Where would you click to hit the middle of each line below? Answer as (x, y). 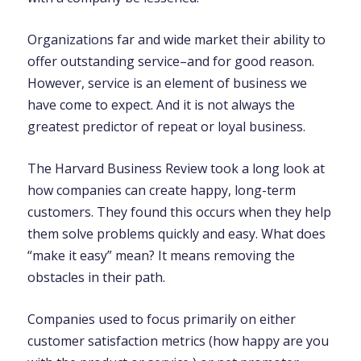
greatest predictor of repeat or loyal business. (166, 127)
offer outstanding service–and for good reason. (170, 61)
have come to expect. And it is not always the (161, 105)
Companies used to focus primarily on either (161, 319)
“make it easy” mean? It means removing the (161, 255)
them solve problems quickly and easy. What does (176, 234)
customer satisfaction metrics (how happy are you (178, 341)
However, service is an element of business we (167, 83)
